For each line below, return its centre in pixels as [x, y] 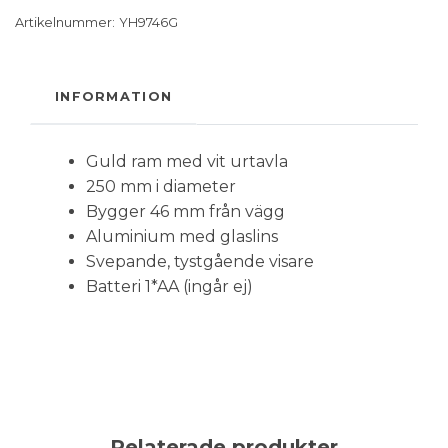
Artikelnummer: [65, 23]
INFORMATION [114, 97]
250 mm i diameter [161, 187]
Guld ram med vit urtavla [187, 162]
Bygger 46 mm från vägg [185, 212]
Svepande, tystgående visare [200, 262]
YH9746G [148, 23]
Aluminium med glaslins [182, 237]
